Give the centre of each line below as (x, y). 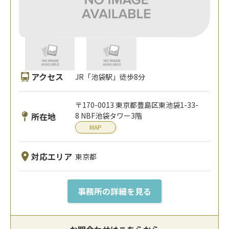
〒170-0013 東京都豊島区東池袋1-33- (137, 105)
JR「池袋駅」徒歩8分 (110, 76)
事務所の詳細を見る (114, 191)
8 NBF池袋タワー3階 (109, 116)
